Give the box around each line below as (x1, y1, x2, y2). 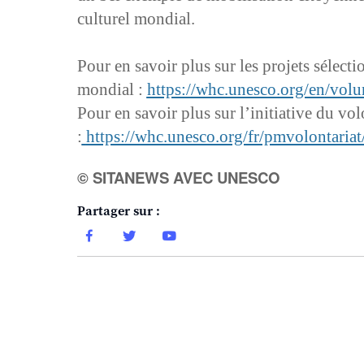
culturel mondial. (76, 9, 195, 29)
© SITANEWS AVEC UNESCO (76, 167, 280, 189)
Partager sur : (76, 203, 160, 220)
